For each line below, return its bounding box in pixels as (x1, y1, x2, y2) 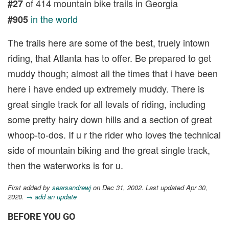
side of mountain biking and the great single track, (8, 143, 210, 156)
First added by (8, 182, 52, 192)
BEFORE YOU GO (8, 211, 75, 222)
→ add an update (26, 191, 77, 201)
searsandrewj (52, 182, 91, 192)
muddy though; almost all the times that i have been (8, 66, 218, 80)
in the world (31, 12, 78, 26)
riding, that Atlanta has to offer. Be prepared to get (8, 51, 211, 64)
